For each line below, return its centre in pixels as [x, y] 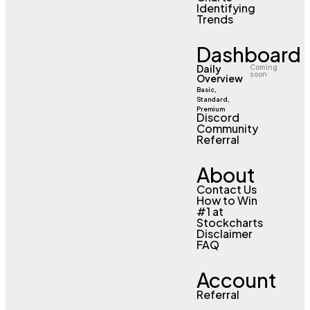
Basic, [206, 89]
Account [236, 279]
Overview [219, 78]
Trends [215, 19]
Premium [210, 109]
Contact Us [226, 189]
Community [227, 128]
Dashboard [248, 54]
